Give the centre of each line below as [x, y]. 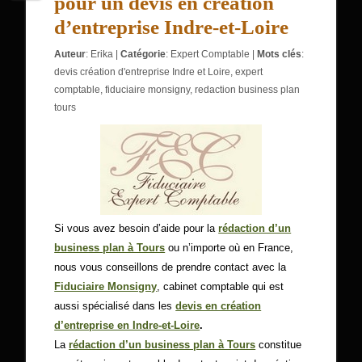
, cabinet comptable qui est [221, 286]
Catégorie [143, 54]
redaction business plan [248, 90]
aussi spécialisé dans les [114, 306]
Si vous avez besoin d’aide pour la [137, 228]
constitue [279, 345]
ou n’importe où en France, [229, 248]
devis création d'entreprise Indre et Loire [143, 72]
